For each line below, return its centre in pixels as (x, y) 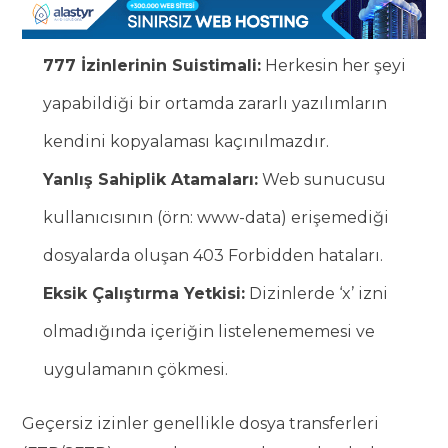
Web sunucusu (322, 179)
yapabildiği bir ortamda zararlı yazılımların (215, 103)
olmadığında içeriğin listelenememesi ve (209, 331)
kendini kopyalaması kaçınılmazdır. (186, 141)
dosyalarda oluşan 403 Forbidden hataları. (213, 255)
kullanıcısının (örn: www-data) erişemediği (216, 217)
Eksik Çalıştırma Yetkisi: (144, 293)
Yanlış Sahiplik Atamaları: (151, 179)
